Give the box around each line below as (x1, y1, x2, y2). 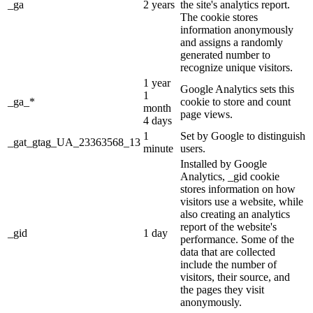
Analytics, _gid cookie (180, 170, 279, 183)
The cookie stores (180, 11, 258, 24)
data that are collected (180, 246, 275, 259)
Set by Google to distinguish (180, 130, 305, 143)
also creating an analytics (180, 208, 290, 221)
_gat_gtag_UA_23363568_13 (8, 136, 140, 149)
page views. (180, 108, 233, 121)
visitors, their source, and (180, 271, 290, 284)
